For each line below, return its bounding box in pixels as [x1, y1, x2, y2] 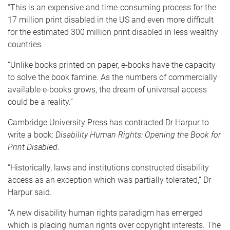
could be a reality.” [8, 97, 73, 107]
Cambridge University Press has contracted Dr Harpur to [8, 117, 209, 127]
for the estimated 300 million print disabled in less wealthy [8, 27, 218, 37]
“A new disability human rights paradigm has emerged [8, 207, 203, 218]
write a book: [8, 129, 55, 140]
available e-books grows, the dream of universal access [8, 84, 207, 94]
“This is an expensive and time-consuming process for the [8, 2, 216, 12]
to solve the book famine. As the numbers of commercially [8, 72, 217, 82]
